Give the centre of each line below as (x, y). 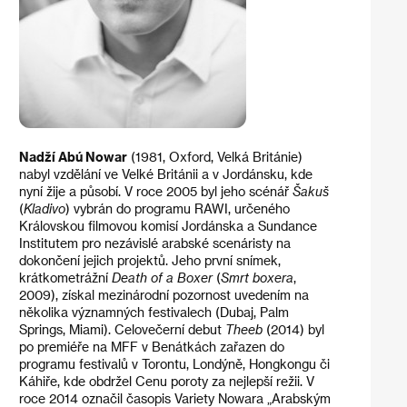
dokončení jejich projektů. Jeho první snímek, (149, 261)
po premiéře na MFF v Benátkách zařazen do (151, 347)
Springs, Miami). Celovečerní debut (122, 330)
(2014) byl (293, 330)
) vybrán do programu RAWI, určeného (177, 209)
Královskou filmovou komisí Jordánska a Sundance (168, 226)
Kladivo (44, 209)
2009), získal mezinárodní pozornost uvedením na (164, 295)
